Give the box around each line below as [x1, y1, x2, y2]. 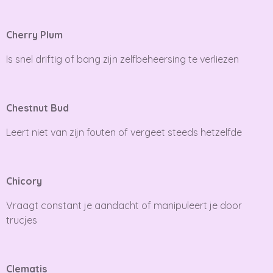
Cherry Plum [6, 28, 63, 41]
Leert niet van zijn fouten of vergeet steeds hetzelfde [6, 126, 242, 138]
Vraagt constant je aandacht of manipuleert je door [6, 199, 242, 211]
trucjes [6, 213, 37, 226]
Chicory [6, 174, 42, 187]
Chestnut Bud [6, 101, 69, 114]
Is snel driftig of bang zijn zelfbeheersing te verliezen [6, 52, 239, 65]
